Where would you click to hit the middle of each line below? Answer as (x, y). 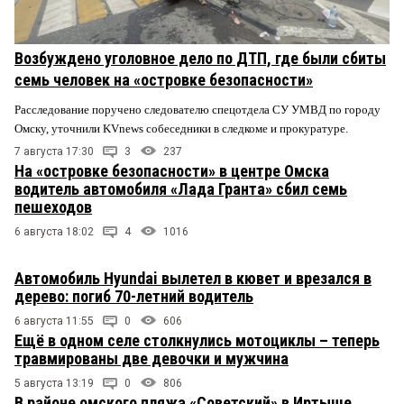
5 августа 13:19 (54, 384)
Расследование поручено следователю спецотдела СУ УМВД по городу (197, 109)
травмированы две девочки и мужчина (151, 359)
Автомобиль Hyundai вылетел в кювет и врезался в (193, 279)
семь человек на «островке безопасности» (164, 79)
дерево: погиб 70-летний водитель (134, 297)
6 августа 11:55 (54, 321)
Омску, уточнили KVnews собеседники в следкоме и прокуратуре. (183, 128)
